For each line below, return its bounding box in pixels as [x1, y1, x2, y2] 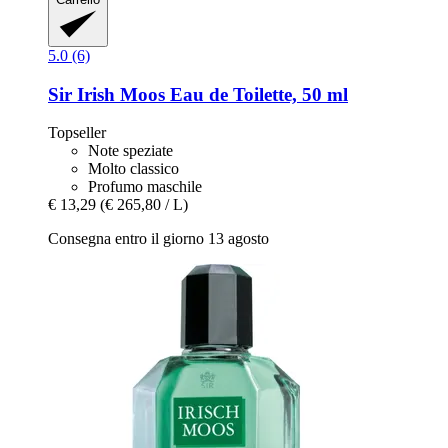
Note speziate [88, 142, 173, 160]
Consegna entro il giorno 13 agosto [48, 230, 269, 248]
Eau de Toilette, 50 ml [165, 83, 348, 105]
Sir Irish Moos [48, 83, 165, 105]
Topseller [48, 124, 106, 142]
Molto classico [88, 160, 179, 178]
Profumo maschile [88, 178, 202, 196]
